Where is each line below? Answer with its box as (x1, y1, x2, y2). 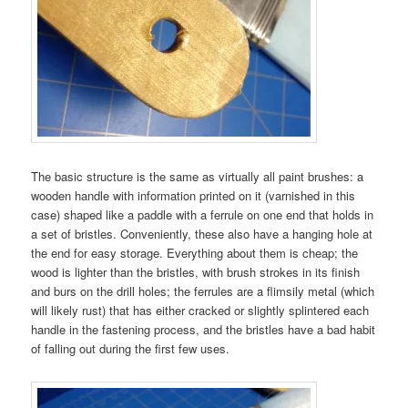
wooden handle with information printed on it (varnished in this (31, 187, 356, 205)
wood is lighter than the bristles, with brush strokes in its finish (31, 263, 361, 281)
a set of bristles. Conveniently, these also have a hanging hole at (31, 225, 373, 243)
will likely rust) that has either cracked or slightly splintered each (31, 301, 370, 320)
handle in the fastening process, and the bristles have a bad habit (31, 321, 376, 339)
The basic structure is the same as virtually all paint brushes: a (31, 168, 364, 186)
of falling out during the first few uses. (31, 340, 230, 358)
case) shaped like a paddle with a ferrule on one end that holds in (31, 206, 374, 224)
